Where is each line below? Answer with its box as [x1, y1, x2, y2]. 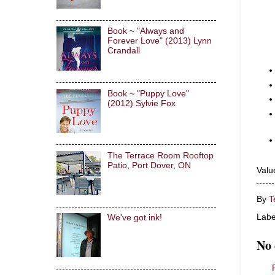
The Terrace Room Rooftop [107, 150, 214, 160]
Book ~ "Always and [107, 26, 184, 36]
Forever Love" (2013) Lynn [107, 36, 212, 46]
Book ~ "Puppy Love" [107, 88, 189, 98]
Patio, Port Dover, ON [107, 160, 191, 170]
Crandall [107, 46, 140, 56]
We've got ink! [107, 213, 162, 223]
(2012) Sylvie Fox [107, 98, 176, 108]
